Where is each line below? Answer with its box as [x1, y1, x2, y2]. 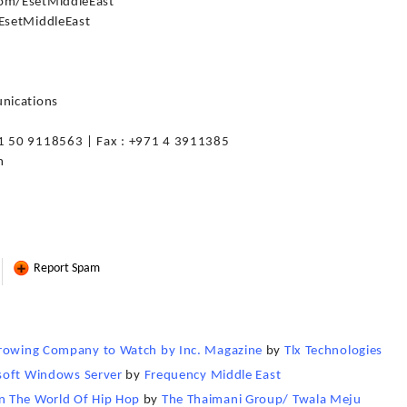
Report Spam [31, 262, 100, 276]
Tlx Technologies [283, 344, 383, 358]
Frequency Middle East [144, 369, 282, 382]
